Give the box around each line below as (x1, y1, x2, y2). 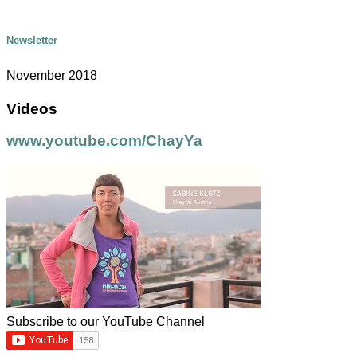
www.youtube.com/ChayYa (6, 132, 202, 150)
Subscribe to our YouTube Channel (6, 315, 205, 329)
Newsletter (6, 34, 57, 47)
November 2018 (6, 69, 97, 83)
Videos (6, 100, 57, 117)
